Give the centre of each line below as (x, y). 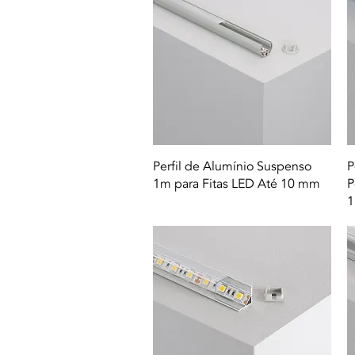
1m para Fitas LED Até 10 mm (237, 184)
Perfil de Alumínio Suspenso (232, 167)
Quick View (242, 165)
